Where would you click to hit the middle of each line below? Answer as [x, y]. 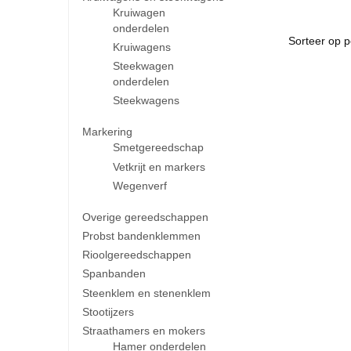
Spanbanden [114, 274]
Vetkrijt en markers [159, 166]
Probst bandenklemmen [141, 235]
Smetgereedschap [159, 148]
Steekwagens [147, 101]
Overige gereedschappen [145, 217]
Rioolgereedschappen [136, 255]
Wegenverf [140, 185]
